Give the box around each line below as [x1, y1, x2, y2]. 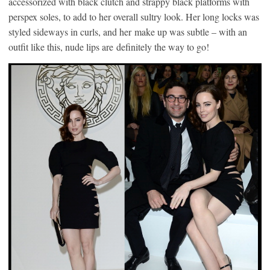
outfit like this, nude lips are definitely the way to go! [8, 40, 209, 54]
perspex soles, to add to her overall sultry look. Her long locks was [8, 10, 259, 24]
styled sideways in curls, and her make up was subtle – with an [8, 25, 247, 39]
